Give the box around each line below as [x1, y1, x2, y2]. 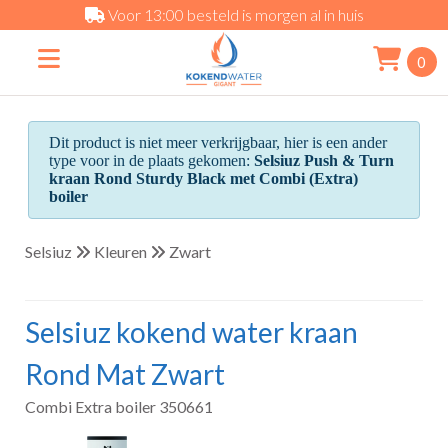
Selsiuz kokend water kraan [25, 314, 359, 349]
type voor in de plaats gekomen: [49, 151, 255, 169]
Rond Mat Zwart [25, 356, 226, 391]
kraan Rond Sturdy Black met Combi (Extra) [49, 169, 359, 187]
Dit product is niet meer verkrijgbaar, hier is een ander [49, 133, 388, 151]
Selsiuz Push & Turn [254, 151, 395, 169]
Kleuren [94, 241, 148, 261]
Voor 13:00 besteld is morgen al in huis [104, 5, 364, 24]
